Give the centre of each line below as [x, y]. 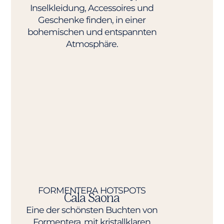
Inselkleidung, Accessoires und [92, 7]
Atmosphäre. [92, 43]
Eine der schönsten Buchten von [92, 209]
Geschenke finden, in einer [92, 19]
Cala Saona [92, 197]
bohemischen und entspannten [92, 31]
